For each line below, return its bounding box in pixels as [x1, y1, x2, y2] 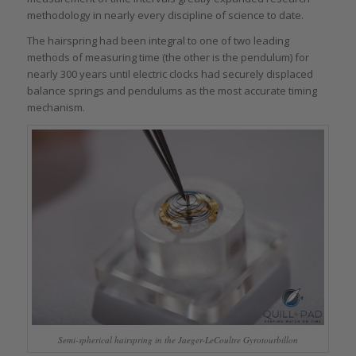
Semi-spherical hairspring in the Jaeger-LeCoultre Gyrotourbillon [57, 333, 298, 346]
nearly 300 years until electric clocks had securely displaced [26, 66, 313, 81]
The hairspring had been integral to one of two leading [26, 33, 289, 48]
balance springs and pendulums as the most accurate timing [26, 83, 317, 98]
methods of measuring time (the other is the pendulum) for [26, 49, 309, 64]
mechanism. [26, 99, 85, 114]
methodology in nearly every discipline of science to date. [26, 7, 304, 22]
